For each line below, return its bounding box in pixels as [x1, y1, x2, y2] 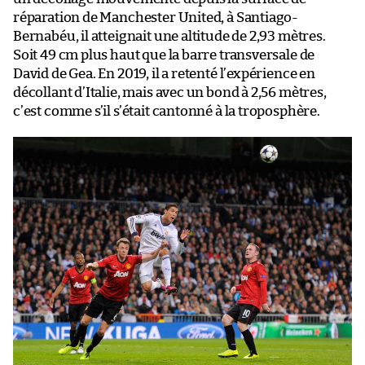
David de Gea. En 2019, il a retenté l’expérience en [13, 66, 315, 81]
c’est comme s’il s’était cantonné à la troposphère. [13, 103, 320, 118]
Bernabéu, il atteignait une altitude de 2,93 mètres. [13, 29, 326, 43]
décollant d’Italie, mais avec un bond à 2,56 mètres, [13, 85, 327, 99]
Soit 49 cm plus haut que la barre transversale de [13, 47, 315, 62]
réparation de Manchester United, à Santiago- [13, 10, 299, 24]
